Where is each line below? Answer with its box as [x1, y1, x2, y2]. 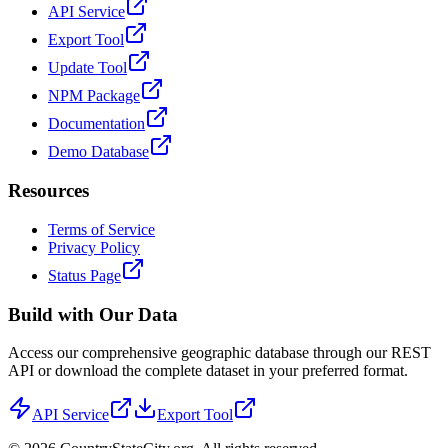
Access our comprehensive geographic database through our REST [8, 344, 431, 362]
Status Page [48, 266, 121, 284]
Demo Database [48, 143, 149, 161]
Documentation [48, 115, 145, 133]
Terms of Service [48, 220, 155, 238]
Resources [8, 180, 89, 202]
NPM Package [48, 87, 140, 105]
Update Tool [48, 59, 127, 77]
